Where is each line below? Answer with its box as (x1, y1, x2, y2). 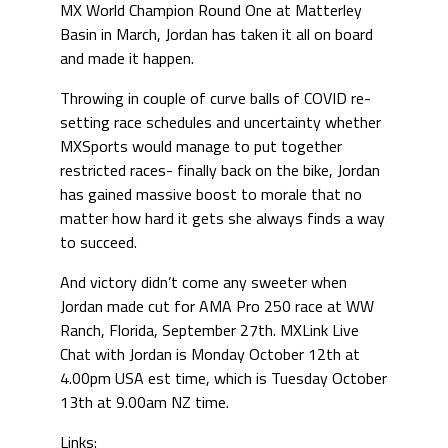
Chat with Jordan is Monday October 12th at (60, 341, 360, 366)
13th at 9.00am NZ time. (60, 389, 229, 414)
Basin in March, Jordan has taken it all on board (60, 21, 373, 46)
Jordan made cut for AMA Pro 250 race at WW (60, 293, 374, 318)
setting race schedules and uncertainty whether (60, 109, 381, 134)
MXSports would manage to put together (60, 133, 342, 158)
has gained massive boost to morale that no (60, 181, 362, 206)
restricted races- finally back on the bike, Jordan (60, 157, 380, 182)
